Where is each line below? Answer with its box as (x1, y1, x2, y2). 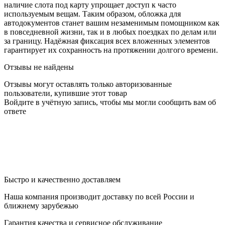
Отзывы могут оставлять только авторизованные (4, 80, 172, 89)
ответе (4, 107, 26, 116)
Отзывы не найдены (4, 63, 74, 72)
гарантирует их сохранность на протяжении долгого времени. (4, 46, 218, 55)
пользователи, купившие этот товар (4, 89, 127, 98)
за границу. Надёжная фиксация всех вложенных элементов (4, 37, 210, 46)
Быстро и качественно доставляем (4, 175, 121, 184)
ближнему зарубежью (4, 201, 78, 210)
